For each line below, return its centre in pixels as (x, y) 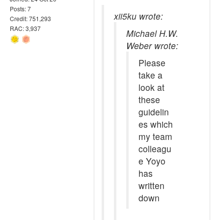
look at (151, 87)
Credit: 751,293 (30, 18)
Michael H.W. (152, 33)
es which (156, 124)
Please (152, 63)
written (151, 185)
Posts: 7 (20, 8)
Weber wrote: (152, 45)
